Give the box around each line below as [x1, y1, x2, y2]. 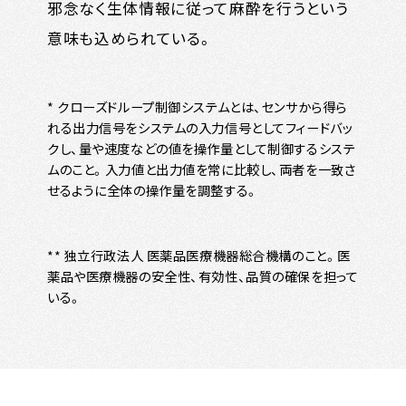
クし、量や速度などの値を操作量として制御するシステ [46, 139, 356, 159]
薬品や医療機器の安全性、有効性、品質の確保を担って [46, 266, 359, 286]
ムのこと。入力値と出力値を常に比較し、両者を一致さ [46, 159, 356, 179]
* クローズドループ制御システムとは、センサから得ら [46, 97, 347, 117]
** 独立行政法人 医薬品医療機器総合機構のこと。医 [46, 246, 351, 266]
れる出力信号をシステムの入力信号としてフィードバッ [46, 118, 353, 138]
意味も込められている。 [46, 26, 213, 49]
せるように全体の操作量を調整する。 [46, 180, 259, 200]
